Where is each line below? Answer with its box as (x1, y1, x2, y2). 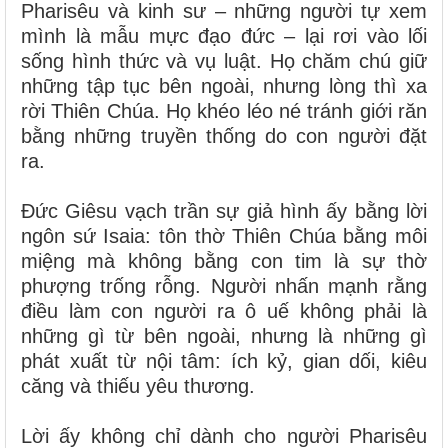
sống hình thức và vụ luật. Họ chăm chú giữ (21, 49, 427, 72)
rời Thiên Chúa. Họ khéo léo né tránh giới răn (21, 99, 427, 122)
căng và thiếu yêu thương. (21, 374, 255, 397)
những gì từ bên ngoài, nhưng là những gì (21, 324, 427, 347)
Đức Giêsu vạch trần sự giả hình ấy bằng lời (21, 199, 427, 222)
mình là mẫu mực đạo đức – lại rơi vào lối (21, 24, 427, 47)
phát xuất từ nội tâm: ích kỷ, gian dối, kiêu (21, 349, 427, 372)
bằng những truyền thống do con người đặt (21, 124, 427, 147)
